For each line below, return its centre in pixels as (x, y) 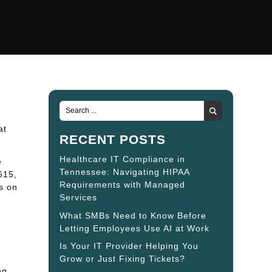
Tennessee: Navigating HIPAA (124, 172)
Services (78, 198)
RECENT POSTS (112, 140)
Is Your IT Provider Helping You (129, 246)
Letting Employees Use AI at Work (134, 228)
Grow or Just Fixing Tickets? (122, 259)
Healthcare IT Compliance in (122, 159)
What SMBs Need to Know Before (133, 215)
